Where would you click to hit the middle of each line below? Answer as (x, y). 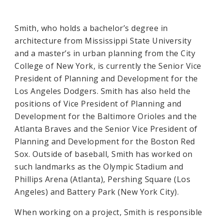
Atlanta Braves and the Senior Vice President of (106, 129)
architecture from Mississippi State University (103, 41)
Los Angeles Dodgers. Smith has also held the (102, 91)
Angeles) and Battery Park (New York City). (97, 192)
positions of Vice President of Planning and (98, 104)
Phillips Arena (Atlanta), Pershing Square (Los (102, 179)
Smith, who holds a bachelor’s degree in (91, 28)
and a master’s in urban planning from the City (105, 53)
